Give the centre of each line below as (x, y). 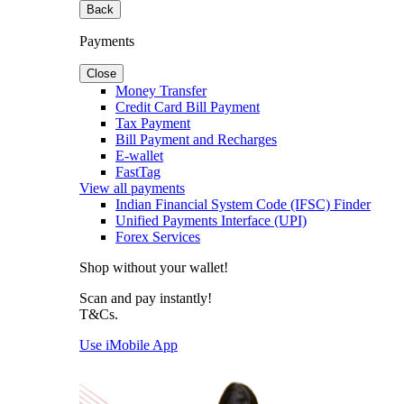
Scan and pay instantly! (146, 298)
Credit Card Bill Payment (188, 107)
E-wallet (139, 156)
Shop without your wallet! (154, 267)
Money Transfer (161, 91)
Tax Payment (153, 123)
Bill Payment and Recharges (196, 139)
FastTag (138, 172)
